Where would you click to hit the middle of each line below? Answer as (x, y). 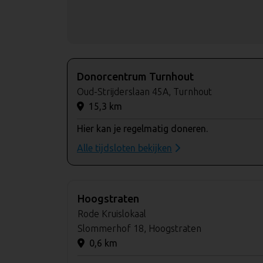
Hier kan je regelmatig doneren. (142, 128)
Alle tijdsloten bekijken (124, 148)
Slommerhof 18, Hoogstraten (139, 228)
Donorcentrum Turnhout (135, 76)
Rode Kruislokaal (112, 213)
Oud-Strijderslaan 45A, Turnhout (144, 91)
